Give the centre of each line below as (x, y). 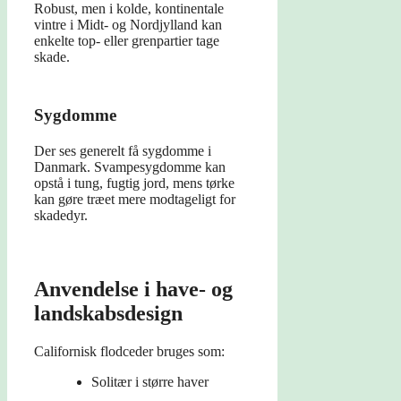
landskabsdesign (108, 314)
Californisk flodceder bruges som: (129, 352)
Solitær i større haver (150, 382)
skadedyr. (61, 216)
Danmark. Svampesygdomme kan (130, 167)
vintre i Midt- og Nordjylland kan (128, 25)
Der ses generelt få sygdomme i (123, 151)
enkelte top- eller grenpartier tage (127, 41)
